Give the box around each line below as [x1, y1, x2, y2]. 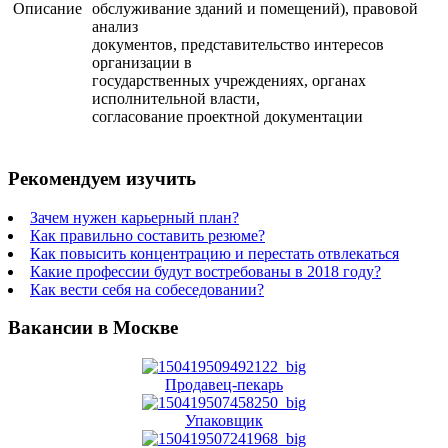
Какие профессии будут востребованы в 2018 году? [30, 262, 381, 280]
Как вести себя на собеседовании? [30, 280, 264, 298]
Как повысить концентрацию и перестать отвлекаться [30, 244, 399, 262]
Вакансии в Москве [8, 317, 178, 339]
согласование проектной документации [92, 108, 363, 126]
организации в [92, 54, 192, 72]
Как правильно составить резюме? [30, 226, 265, 244]
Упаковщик [185, 412, 263, 430]
